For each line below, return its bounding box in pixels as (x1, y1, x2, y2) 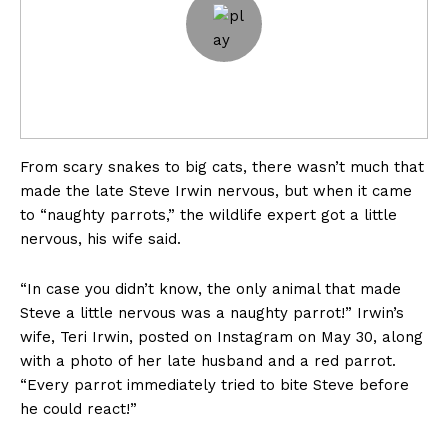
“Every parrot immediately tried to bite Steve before (20, 376, 409, 395)
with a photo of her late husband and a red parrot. (20, 352, 396, 371)
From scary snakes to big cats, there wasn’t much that (20, 158, 424, 177)
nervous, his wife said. (20, 230, 181, 249)
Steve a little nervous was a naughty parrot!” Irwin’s (20, 304, 404, 323)
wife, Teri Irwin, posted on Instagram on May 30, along (20, 328, 423, 347)
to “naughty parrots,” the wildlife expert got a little (20, 206, 397, 225)
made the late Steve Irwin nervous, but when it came (20, 182, 412, 201)
